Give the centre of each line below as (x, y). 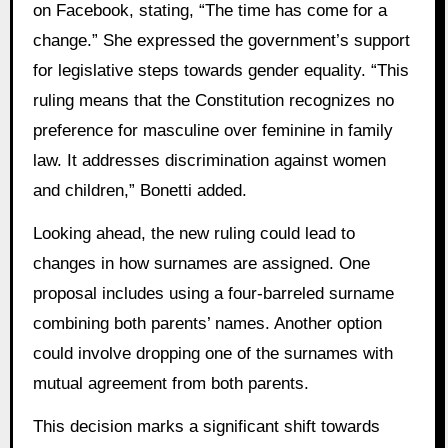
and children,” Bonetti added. (139, 191)
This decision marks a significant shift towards (206, 426)
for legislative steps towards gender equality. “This (220, 71)
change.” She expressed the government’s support (221, 41)
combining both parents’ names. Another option (207, 323)
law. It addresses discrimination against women (209, 161)
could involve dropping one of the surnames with (212, 353)
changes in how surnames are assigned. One (201, 263)
